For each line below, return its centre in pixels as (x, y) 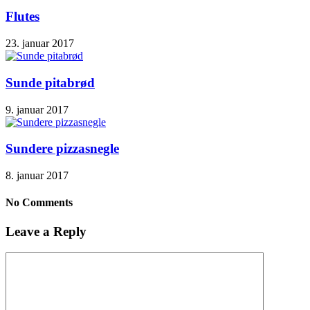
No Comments (39, 203)
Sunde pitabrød (50, 82)
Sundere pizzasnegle (62, 149)
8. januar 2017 (37, 175)
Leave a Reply (46, 231)
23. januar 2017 (40, 44)
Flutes (22, 17)
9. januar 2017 (37, 109)
